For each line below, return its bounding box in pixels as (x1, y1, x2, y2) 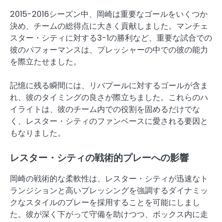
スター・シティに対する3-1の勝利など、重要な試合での (10, 32, 212, 44)
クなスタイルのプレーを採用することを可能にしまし (10, 197, 200, 209)
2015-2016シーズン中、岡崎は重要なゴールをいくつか (10, 8, 208, 20)
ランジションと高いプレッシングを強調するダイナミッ (10, 185, 208, 197)
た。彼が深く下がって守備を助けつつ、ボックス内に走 (10, 209, 208, 221)
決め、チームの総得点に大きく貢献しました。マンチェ (10, 20, 208, 32)
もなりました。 (10, 127, 65, 139)
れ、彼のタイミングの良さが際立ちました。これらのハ (10, 92, 208, 104)
